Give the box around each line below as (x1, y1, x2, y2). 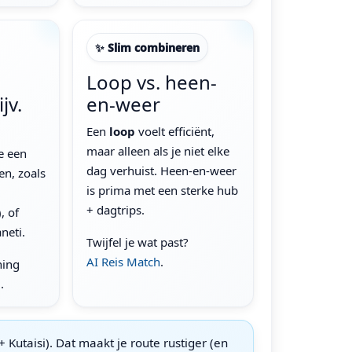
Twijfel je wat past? (86, 233, 189, 250)
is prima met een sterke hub (86, 181, 238, 198)
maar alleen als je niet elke (86, 142, 229, 159)
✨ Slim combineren (94, 39, 200, 55)
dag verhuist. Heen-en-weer (86, 162, 236, 178)
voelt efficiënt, (134, 123, 214, 139)
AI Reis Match (86, 253, 160, 269)
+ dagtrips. (86, 201, 145, 218)
